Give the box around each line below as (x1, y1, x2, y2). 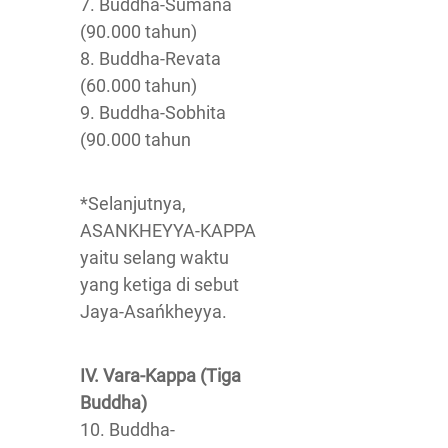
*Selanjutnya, (80, 193, 186, 214)
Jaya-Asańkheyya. (80, 301, 227, 322)
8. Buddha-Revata (80, 48, 221, 69)
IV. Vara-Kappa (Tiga (80, 365, 241, 386)
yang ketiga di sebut (80, 274, 239, 295)
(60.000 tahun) (80, 75, 197, 96)
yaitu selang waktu (80, 247, 229, 268)
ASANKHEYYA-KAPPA (80, 220, 256, 241)
